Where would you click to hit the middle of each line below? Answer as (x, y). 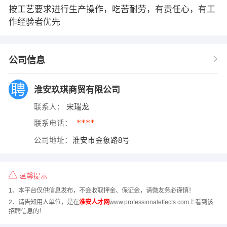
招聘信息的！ (27, 211)
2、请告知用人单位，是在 (44, 202)
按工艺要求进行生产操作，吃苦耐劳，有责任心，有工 (112, 9)
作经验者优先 (34, 22)
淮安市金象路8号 (102, 140)
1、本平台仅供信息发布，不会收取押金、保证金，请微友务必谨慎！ (101, 191)
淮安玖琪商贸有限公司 (78, 90)
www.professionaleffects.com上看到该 (161, 202)
